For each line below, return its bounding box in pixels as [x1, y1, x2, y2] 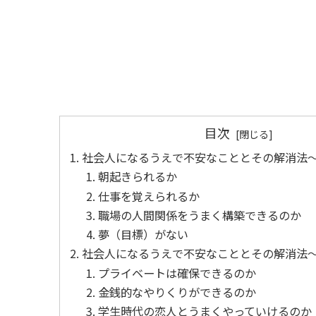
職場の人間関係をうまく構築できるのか [98, 206, 302, 224]
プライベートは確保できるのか [98, 264, 257, 281]
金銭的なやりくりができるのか [98, 283, 257, 300]
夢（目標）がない [98, 226, 189, 243]
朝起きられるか [98, 168, 178, 186]
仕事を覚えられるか [98, 187, 200, 205]
